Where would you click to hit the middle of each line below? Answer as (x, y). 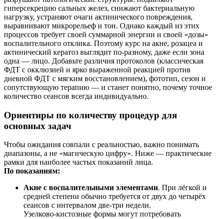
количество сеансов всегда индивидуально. (76, 96)
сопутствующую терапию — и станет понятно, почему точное (108, 87)
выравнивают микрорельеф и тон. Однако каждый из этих (102, 25)
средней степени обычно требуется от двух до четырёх (115, 197)
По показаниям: (32, 171)
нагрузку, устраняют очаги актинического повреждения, (98, 17)
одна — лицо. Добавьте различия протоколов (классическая (104, 61)
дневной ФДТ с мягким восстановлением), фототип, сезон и (105, 78)
